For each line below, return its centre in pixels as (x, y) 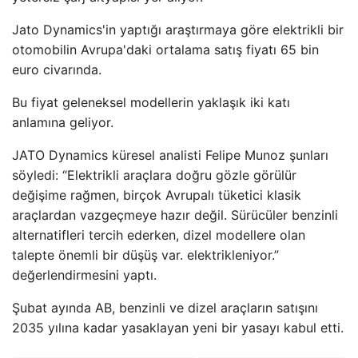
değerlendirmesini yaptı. (84, 274)
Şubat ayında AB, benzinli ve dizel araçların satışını (165, 307)
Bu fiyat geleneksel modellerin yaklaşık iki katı (151, 102)
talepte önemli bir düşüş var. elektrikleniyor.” (145, 255)
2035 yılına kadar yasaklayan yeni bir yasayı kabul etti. (178, 327)
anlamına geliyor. (63, 122)
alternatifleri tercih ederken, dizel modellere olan (159, 235)
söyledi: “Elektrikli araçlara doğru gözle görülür (154, 175)
